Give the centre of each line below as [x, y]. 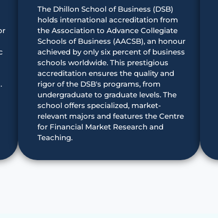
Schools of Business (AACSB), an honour [112, 41]
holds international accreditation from [108, 19]
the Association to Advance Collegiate [108, 30]
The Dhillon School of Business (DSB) [106, 9]
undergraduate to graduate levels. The [107, 94]
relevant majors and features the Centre [111, 116]
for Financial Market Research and [101, 127]
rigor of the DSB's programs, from [99, 84]
